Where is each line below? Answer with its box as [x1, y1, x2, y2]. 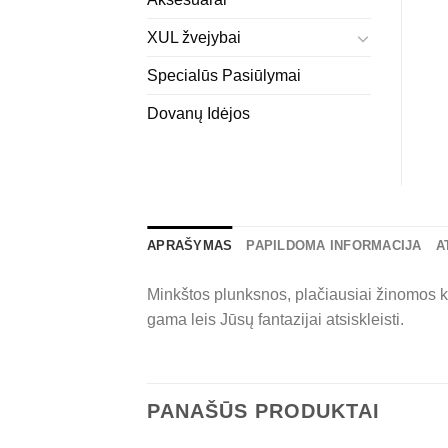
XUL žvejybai [147, 29, 241, 47]
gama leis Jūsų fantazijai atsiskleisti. [147, 311, 404, 329]
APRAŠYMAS [147, 238, 233, 254]
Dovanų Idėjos [147, 105, 250, 123]
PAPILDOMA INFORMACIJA [246, 238, 422, 254]
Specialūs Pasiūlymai [147, 67, 301, 85]
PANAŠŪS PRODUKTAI [147, 399, 380, 422]
